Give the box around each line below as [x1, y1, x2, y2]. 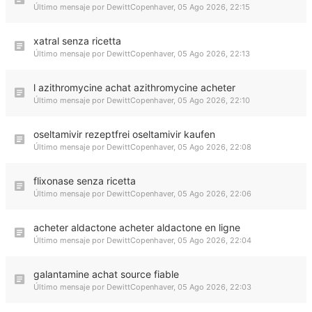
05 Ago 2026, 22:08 [178, 142, 251, 152]
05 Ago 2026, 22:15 [178, 2, 250, 12]
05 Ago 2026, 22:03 [178, 282, 251, 292]
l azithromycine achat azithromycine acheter [33, 81, 235, 93]
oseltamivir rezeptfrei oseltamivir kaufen [33, 128, 215, 140]
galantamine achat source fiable [33, 268, 179, 280]
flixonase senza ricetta [33, 175, 136, 187]
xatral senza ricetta [33, 35, 121, 47]
